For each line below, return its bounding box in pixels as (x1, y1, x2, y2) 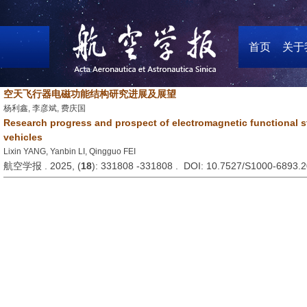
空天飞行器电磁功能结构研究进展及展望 (3, 88, 176, 99)
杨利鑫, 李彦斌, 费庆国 (3, 103, 86, 113)
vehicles (3, 132, 42, 143)
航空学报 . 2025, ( (3, 160, 81, 171)
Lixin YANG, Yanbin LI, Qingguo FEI (3, 147, 136, 156)
